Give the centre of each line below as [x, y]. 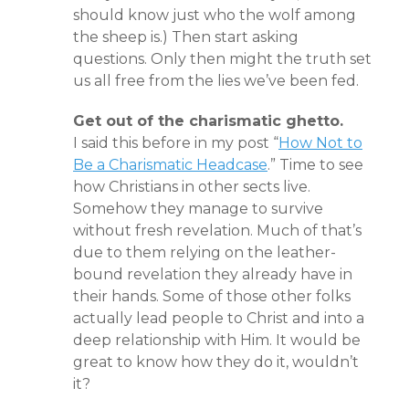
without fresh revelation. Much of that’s [217, 231]
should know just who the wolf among [215, 15]
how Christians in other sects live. [192, 187]
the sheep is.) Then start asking [186, 37]
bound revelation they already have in [213, 274]
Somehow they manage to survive [198, 209]
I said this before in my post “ [176, 143]
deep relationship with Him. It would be [217, 340]
